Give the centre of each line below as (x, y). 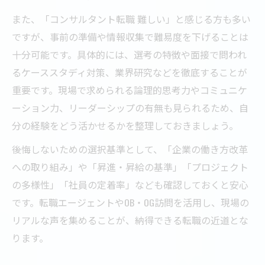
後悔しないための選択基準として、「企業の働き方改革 (130, 149)
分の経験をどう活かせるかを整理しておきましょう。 (125, 125)
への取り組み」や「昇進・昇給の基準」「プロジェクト (130, 167)
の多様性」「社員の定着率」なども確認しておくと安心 (130, 184)
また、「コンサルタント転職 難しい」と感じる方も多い (131, 19)
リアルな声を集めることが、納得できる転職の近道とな (130, 220)
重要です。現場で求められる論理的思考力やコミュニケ (130, 90)
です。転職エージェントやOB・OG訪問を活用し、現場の (130, 202)
